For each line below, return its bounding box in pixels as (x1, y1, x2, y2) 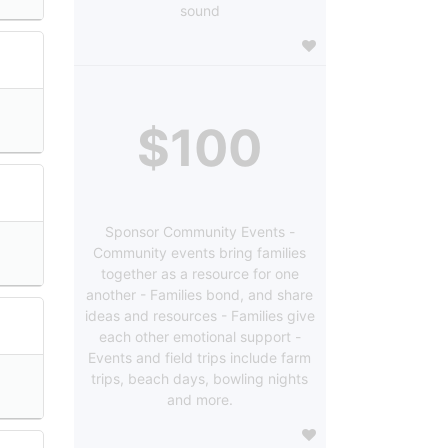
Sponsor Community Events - (104, 222, 295, 240)
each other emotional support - (98, 327, 301, 345)
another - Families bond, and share (86, 285, 314, 303)
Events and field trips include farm (88, 348, 312, 366)
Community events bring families (93, 243, 307, 261)
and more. (166, 390, 233, 408)
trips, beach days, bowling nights (91, 369, 309, 387)
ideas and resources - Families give (84, 306, 315, 324)
